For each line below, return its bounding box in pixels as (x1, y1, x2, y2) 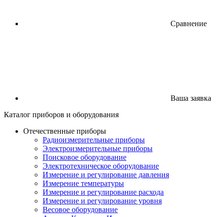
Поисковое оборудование (43, 153, 126, 161)
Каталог (4, 110, 32, 119)
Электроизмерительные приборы (43, 144, 153, 153)
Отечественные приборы (23, 127, 106, 135)
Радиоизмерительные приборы (43, 136, 145, 144)
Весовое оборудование (43, 205, 118, 214)
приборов (32, 110, 64, 119)
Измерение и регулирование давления (43, 170, 169, 179)
